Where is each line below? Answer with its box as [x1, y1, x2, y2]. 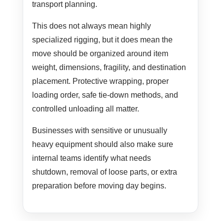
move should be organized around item [32, 49, 169, 58]
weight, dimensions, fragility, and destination [32, 63, 186, 72]
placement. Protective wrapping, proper [32, 77, 169, 86]
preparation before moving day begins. [32, 182, 167, 190]
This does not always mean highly [32, 22, 151, 31]
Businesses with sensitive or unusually [32, 126, 168, 135]
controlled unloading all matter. [32, 105, 140, 113]
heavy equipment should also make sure [32, 140, 174, 149]
